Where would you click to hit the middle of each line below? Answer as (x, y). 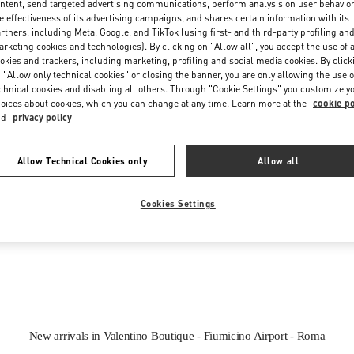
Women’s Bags (323, 219)
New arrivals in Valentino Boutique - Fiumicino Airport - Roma (177, 335)
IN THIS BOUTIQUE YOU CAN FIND (177, 175)
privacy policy (42, 118)
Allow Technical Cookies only (83, 161)
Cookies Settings (178, 204)
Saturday (109, 25)
